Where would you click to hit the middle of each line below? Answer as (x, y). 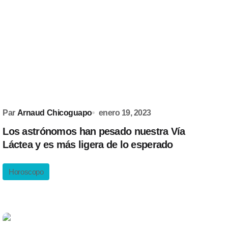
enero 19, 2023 (125, 113)
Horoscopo (26, 172)
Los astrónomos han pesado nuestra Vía (94, 131)
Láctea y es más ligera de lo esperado (88, 145)
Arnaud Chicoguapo (54, 113)
